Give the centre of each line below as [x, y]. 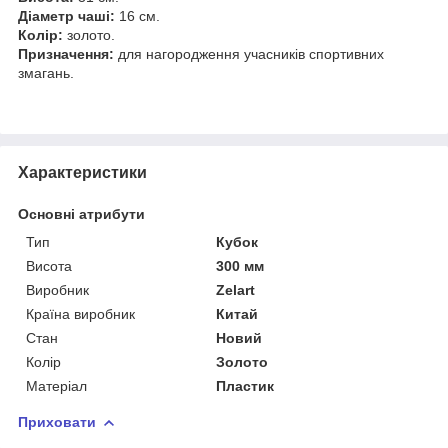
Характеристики [82, 172]
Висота [49, 265]
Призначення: [66, 53]
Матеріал [56, 385]
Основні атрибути [81, 213]
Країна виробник [80, 313]
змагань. [46, 72]
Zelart [236, 289]
